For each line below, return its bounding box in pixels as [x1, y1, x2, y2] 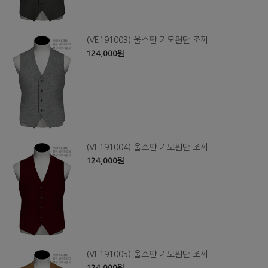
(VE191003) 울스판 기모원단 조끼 [86, 36, 208, 45]
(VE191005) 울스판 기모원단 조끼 [86, 250, 208, 259]
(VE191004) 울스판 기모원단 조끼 [86, 143, 208, 152]
